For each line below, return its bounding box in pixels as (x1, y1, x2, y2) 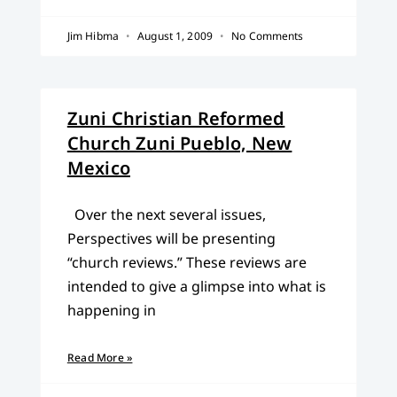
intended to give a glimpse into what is (66, 276, 326, 297)
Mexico (66, 156, 130, 181)
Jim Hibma (66, 28, 121, 44)
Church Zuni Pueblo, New (66, 131, 292, 156)
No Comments (229, 28, 304, 44)
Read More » (66, 350, 133, 366)
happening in (66, 300, 156, 321)
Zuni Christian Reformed (66, 106, 285, 131)
